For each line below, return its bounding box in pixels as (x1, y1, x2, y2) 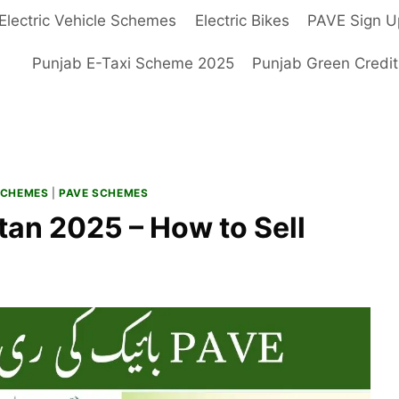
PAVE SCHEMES (59, 185, 149, 199)
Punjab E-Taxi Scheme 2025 (31, 53, 234, 72)
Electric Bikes (194, 12, 289, 30)
